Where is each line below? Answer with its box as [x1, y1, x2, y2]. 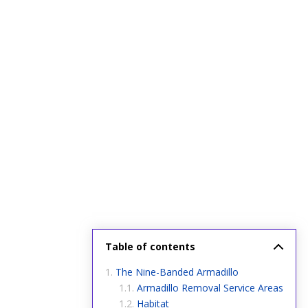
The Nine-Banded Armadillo [115, 265, 239, 278]
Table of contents [105, 240, 196, 254]
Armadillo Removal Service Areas [137, 280, 284, 294]
